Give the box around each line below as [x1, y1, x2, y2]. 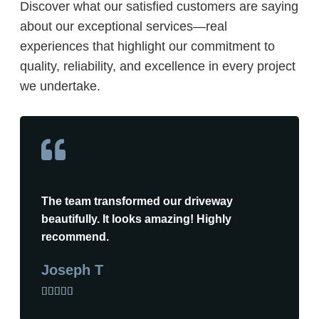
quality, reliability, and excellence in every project [20, 58, 296, 73]
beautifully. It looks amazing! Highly [41, 212, 231, 225]
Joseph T [41, 261, 103, 278]
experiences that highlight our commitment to [20, 38, 275, 53]
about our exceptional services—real [20, 19, 227, 33]
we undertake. [20, 78, 100, 93]
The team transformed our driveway [41, 194, 233, 207]
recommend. [41, 230, 109, 243]
